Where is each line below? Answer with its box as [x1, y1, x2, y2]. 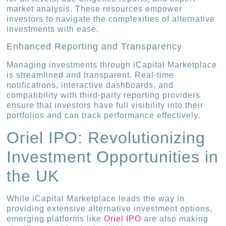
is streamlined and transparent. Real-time [7, 71, 175, 80]
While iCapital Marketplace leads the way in [7, 194, 185, 203]
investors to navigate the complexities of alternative [7, 14, 215, 23]
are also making [141, 214, 209, 223]
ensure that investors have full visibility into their [7, 101, 204, 110]
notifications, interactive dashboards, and [7, 81, 174, 90]
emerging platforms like [7, 214, 104, 223]
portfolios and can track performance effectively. [7, 111, 201, 120]
